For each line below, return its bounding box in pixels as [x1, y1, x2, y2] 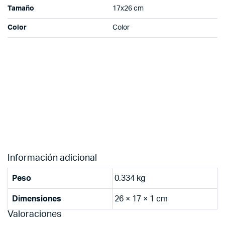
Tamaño [8, 5, 34, 12]
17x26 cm [113, 5, 144, 12]
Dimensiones [12, 195, 61, 203]
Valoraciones [8, 210, 61, 219]
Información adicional [8, 154, 97, 163]
